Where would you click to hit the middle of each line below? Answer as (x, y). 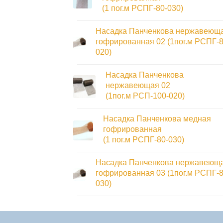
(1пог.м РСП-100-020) (145, 96)
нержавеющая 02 (138, 86)
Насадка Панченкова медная (157, 119)
